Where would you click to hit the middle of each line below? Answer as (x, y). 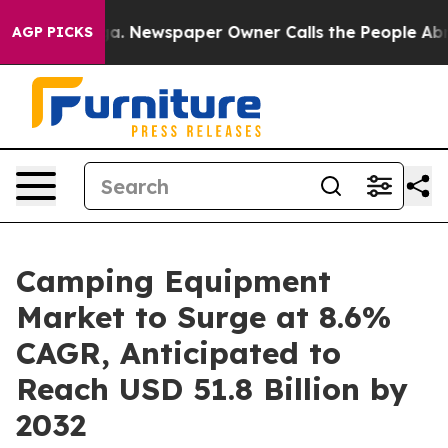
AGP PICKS (52, 32)
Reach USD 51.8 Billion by (212, 389)
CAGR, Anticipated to (178, 353)
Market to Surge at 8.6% (203, 317)
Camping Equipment (173, 281)
